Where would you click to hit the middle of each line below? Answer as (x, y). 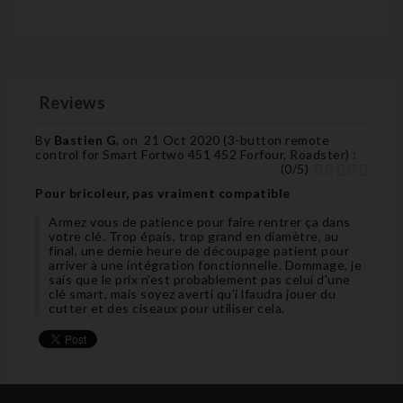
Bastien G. (88, 139)
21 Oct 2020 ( (186, 139)
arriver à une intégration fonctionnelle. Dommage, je (205, 264)
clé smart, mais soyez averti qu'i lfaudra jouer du (192, 293)
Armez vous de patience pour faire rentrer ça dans (200, 221)
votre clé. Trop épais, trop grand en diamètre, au (194, 236)
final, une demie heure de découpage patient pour (199, 250)
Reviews (70, 103)
